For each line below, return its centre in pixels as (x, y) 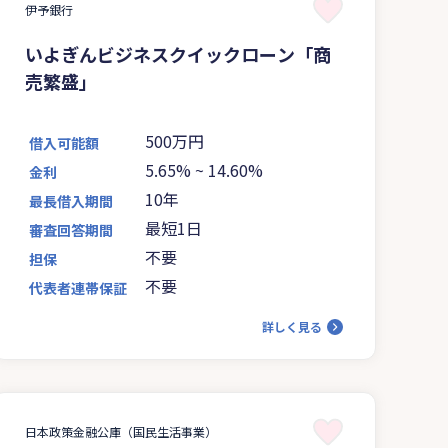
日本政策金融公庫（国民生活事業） (121, 431)
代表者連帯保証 (78, 287)
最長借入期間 (71, 200)
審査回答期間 (71, 229)
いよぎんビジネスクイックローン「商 (178, 53)
